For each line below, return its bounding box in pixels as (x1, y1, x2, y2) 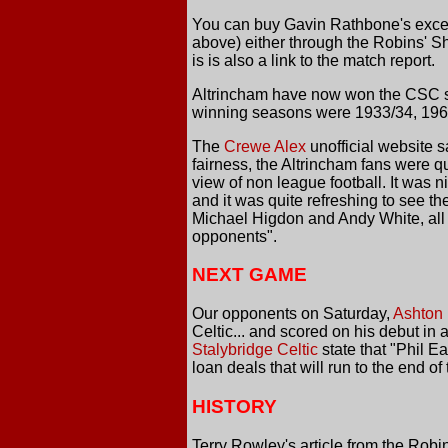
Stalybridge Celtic (192, 341, 318, 359)
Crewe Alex (224, 137, 306, 155)
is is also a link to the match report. (192, 51, 435, 69)
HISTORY (192, 395, 277, 417)
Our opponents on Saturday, (192, 305, 393, 323)
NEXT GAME (192, 264, 307, 286)
